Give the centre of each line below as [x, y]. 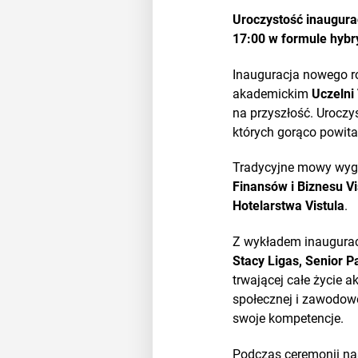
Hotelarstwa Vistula [289, 206]
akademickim [272, 93]
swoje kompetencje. [288, 319]
